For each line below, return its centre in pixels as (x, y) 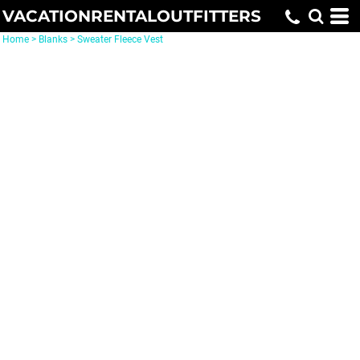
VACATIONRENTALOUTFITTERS (132, 16)
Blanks (53, 39)
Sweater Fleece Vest (120, 39)
